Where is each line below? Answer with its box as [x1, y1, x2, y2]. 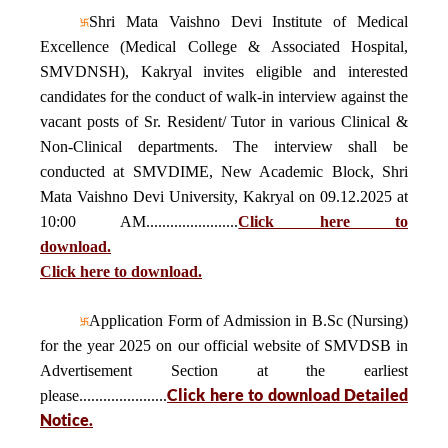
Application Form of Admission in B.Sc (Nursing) [89, 312, 408, 329]
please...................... [40, 387, 167, 404]
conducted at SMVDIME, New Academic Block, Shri [40, 163, 408, 180]
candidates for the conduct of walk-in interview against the [40, 88, 408, 105]
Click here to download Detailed [167, 385, 408, 404]
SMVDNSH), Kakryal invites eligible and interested [40, 63, 408, 80]
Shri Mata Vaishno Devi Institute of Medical [89, 13, 408, 30]
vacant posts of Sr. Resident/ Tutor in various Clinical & [40, 113, 408, 130]
